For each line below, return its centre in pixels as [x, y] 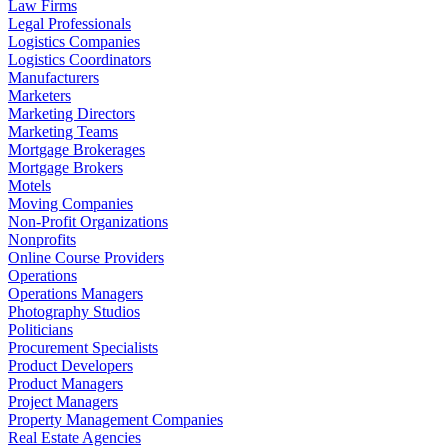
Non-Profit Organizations [88, 221]
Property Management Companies [115, 419]
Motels [29, 185]
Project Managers [63, 401]
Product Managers [65, 383]
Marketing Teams [63, 131]
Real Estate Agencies [74, 437]
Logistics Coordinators [79, 59]
